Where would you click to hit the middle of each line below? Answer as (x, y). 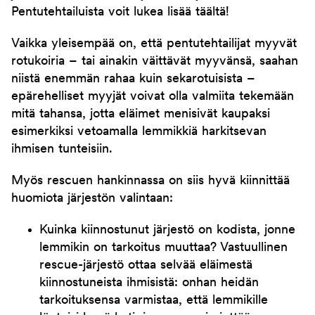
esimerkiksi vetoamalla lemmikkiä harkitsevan (139, 132)
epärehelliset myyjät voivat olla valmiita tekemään (153, 97)
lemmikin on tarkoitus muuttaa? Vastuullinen (163, 248)
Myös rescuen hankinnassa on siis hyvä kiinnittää (150, 181)
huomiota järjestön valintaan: (92, 199)
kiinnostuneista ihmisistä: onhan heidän (149, 283)
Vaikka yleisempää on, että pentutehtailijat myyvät (154, 44)
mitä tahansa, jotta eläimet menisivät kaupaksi (141, 114)
